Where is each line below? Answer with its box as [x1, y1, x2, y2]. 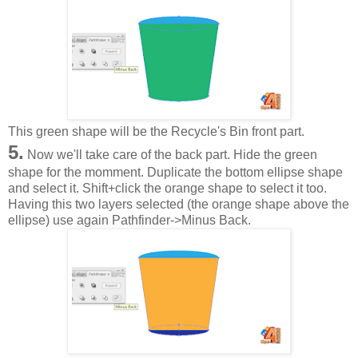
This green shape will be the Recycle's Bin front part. [8, 124, 304, 138]
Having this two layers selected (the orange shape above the [8, 197, 349, 211]
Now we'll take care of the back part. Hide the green [24, 147, 317, 161]
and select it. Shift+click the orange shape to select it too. [8, 181, 327, 195]
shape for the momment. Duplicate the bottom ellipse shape [8, 165, 343, 179]
